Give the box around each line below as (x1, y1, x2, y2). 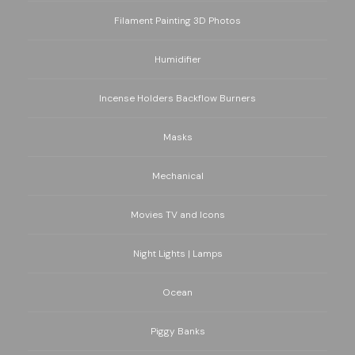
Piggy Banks (150, 325, 205, 338)
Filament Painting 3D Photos (114, 14, 241, 28)
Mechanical (151, 170, 204, 183)
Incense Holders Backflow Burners (99, 92, 256, 105)
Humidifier (154, 53, 201, 67)
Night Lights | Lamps (132, 247, 223, 261)
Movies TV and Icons (130, 208, 225, 222)
